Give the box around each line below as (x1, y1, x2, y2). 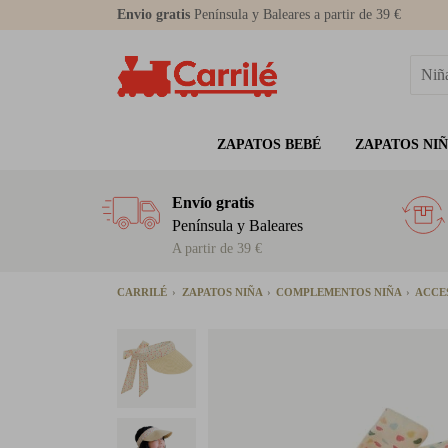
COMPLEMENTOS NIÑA (276, 286, 404, 298)
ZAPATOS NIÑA (182, 286, 265, 298)
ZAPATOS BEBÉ (216, 137, 321, 152)
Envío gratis (172, 194, 254, 211)
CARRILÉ (117, 286, 170, 298)
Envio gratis (117, 7, 190, 22)
